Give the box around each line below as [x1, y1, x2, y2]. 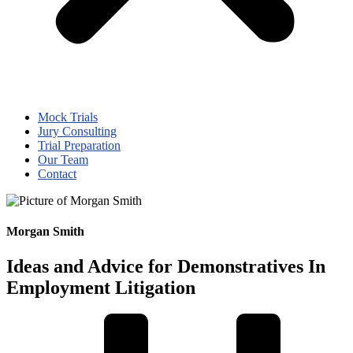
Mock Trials [38, 110, 98, 124]
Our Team [38, 153, 88, 166]
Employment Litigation [6, 277, 195, 298]
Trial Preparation [38, 139, 121, 152]
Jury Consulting [38, 124, 117, 138]
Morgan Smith [6, 225, 84, 239]
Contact [38, 167, 76, 180]
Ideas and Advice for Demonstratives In [6, 255, 325, 277]
